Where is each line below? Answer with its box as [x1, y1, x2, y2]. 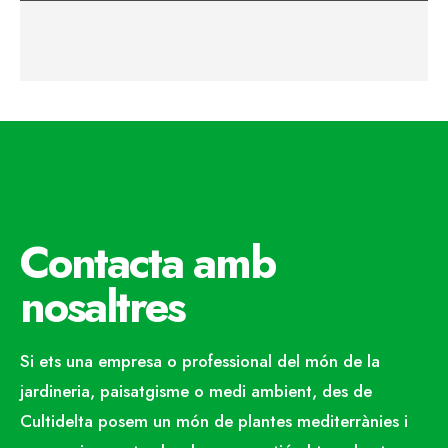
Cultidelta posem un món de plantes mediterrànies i [20, 409, 408, 434]
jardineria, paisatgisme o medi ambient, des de [20, 379, 372, 404]
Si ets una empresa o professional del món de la [20, 349, 380, 374]
